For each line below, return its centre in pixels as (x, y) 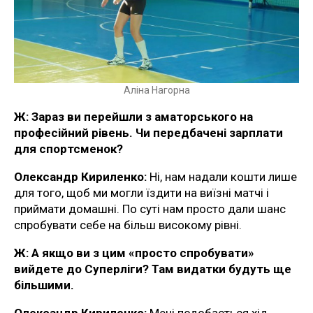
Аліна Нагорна (156, 90)
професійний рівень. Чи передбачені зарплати (148, 132)
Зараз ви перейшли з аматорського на (141, 116)
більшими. (44, 285)
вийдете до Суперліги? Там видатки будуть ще (153, 269)
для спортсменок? (68, 148)
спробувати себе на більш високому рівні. (128, 225)
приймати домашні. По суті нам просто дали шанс (150, 209)
